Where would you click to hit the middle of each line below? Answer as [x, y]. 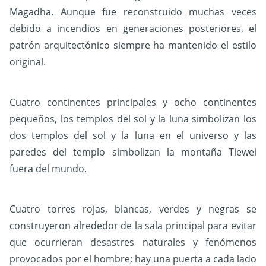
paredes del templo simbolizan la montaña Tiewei [133, 152]
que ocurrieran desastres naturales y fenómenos [133, 243]
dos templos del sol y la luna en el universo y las [133, 136]
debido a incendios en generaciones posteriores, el [133, 29]
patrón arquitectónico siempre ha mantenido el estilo [133, 45]
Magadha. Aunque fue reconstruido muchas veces [133, 12]
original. [28, 62]
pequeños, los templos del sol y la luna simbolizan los [133, 119]
